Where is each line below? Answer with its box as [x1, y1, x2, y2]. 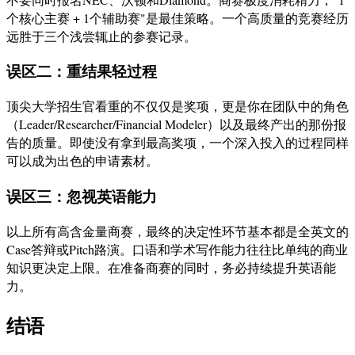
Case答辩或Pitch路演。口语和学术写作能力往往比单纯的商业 [6, 240, 348, 258]
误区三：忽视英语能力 [6, 185, 157, 207]
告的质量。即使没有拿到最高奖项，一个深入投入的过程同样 [6, 134, 349, 151]
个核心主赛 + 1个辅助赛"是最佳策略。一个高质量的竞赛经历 [6, 9, 349, 26]
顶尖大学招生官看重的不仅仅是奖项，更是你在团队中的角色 [6, 97, 349, 115]
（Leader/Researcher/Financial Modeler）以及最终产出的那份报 [6, 116, 346, 133]
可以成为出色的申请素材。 [6, 152, 158, 170]
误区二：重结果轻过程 [6, 60, 157, 82]
